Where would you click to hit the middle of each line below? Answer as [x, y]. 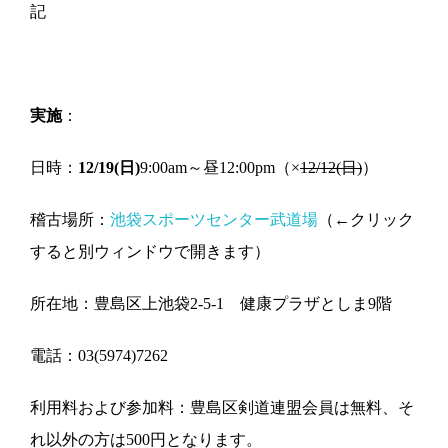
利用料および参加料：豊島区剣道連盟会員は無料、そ [222, 407]
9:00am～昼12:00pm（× [220, 167]
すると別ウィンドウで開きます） [150, 251]
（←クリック [366, 219]
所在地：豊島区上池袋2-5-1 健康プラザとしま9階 [211, 303]
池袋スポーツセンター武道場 [214, 219]
